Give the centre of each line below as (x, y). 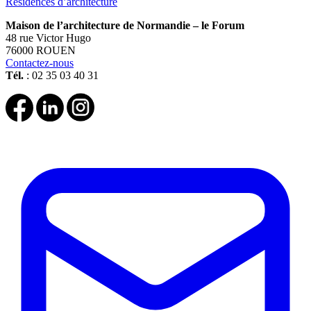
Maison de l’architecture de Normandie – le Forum (125, 26)
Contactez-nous (40, 63)
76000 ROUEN (41, 51)
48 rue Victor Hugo (48, 38)
